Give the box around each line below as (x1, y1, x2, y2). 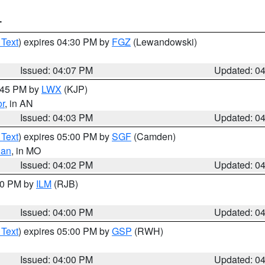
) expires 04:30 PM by (18, 35, 112, 49)
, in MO (11, 144, 41, 157)
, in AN (5, 96, 33, 110)
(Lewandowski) (131, 35, 197, 49)
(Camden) (131, 130, 176, 143)
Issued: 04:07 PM (20, 63, 93, 77)
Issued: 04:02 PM (20, 158, 93, 172)
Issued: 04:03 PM (20, 111, 93, 124)
